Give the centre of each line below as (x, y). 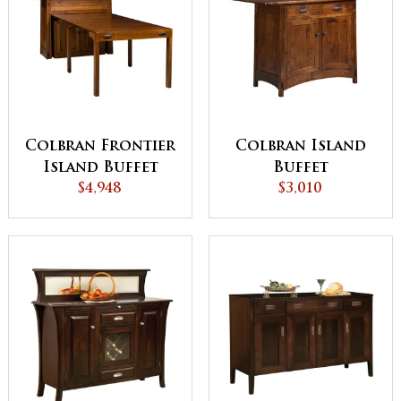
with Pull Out (100, 190)
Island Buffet (100, 169)
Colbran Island (301, 147)
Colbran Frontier (100, 147)
